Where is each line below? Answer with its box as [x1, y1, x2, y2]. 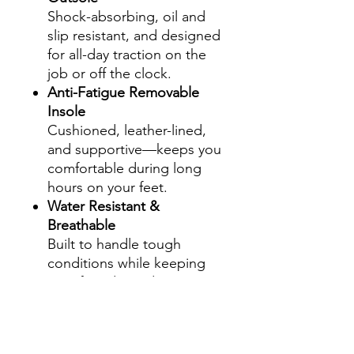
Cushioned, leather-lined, [47, 121, 206, 139]
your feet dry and [47, 273, 155, 291]
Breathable [47, 216, 115, 234]
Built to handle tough [47, 235, 181, 253]
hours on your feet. [47, 178, 168, 196]
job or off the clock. [47, 64, 171, 82]
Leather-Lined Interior [47, 311, 183, 329]
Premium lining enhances [47, 330, 205, 348]
